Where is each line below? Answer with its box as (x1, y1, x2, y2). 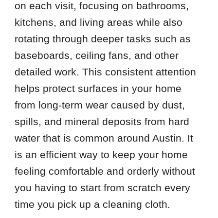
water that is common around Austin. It (14, 132, 193, 144)
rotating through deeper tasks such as (14, 33, 191, 45)
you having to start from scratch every (14, 182, 190, 194)
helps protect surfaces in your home (14, 83, 182, 94)
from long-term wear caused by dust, (14, 99, 185, 111)
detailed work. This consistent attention (14, 66, 196, 78)
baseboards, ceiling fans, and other (14, 50, 179, 61)
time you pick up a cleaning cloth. (14, 199, 170, 210)
